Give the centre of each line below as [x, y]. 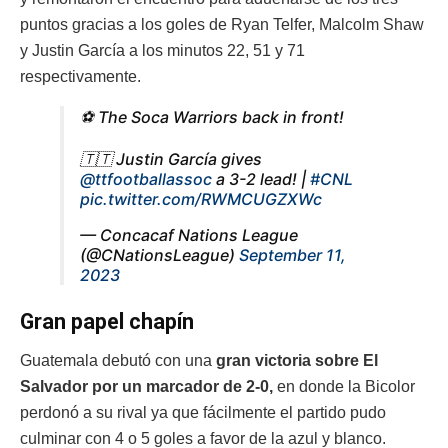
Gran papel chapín [107, 321]
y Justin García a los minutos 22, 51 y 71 [162, 51]
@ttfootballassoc [146, 179]
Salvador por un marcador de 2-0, [146, 386]
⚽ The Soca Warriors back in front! [212, 117]
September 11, [292, 255]
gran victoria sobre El [295, 360]
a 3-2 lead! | [261, 179]
